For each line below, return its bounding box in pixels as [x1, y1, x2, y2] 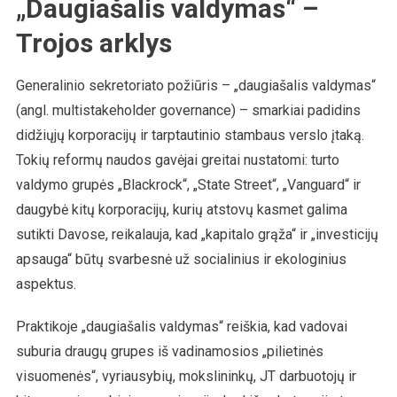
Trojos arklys [15, 27, 172, 58]
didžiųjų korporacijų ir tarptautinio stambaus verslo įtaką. [15, 126, 364, 144]
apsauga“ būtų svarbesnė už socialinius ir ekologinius [15, 250, 346, 268]
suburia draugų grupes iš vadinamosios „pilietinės [15, 342, 323, 360]
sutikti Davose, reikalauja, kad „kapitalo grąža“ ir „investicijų [15, 225, 378, 243]
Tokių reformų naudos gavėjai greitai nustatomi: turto [15, 151, 339, 168]
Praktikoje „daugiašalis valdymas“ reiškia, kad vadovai [15, 317, 347, 335]
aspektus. [15, 275, 76, 292]
